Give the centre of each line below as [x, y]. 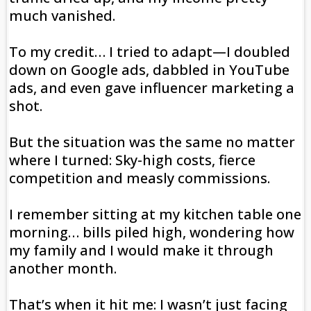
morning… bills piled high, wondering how [152, 233]
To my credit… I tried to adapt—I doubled [150, 52]
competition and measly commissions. [140, 178]
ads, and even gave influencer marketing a [152, 88]
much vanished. [62, 16]
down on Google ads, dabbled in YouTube [149, 70]
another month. [63, 269]
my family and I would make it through [141, 251]
